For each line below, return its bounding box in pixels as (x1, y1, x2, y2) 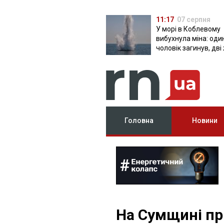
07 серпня (177, 15, 210, 23)
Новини (191, 116, 217, 124)
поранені (156, 53, 185, 61)
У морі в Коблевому (156, 25, 220, 33)
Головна (124, 116, 153, 124)
